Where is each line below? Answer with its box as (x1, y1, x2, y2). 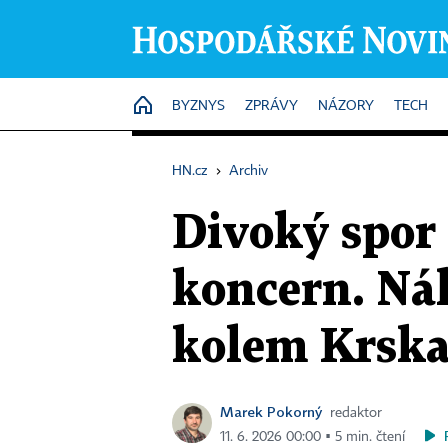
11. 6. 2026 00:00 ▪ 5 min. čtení (220, 430, 405, 444)
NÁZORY (318, 99, 374, 113)
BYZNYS (172, 99, 225, 113)
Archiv (229, 164, 268, 178)
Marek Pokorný (220, 403, 322, 420)
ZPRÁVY (245, 99, 298, 113)
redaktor (330, 406, 382, 420)
